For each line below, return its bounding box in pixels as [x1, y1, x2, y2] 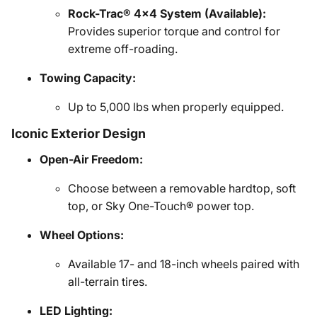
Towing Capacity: [40, 71, 136, 85]
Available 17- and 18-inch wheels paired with [68, 257, 299, 271]
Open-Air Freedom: [40, 152, 143, 166]
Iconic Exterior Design [11, 126, 146, 141]
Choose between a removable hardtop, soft [68, 181, 296, 195]
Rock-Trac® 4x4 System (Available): [68, 6, 266, 21]
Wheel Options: [40, 228, 124, 242]
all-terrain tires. [68, 275, 147, 289]
